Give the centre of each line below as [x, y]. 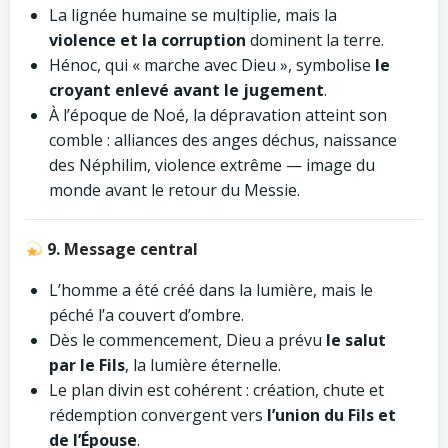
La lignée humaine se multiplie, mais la [193, 15]
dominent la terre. [315, 40]
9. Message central [121, 249]
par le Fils [87, 365]
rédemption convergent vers [158, 415]
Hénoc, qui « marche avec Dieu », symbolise [212, 65]
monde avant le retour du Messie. [174, 190]
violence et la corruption [147, 40]
